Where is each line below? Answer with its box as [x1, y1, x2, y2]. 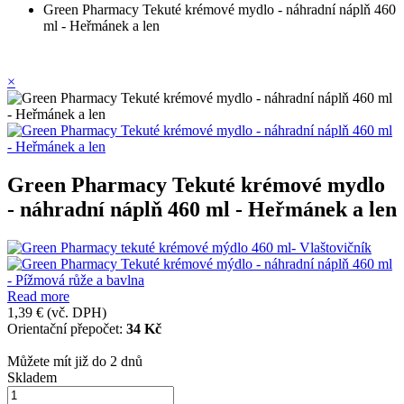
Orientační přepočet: [7, 320, 126, 336]
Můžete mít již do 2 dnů [7, 353, 142, 369]
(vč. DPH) [47, 304, 106, 320]
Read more [7, 288, 69, 304]
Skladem [7, 369, 57, 385]
